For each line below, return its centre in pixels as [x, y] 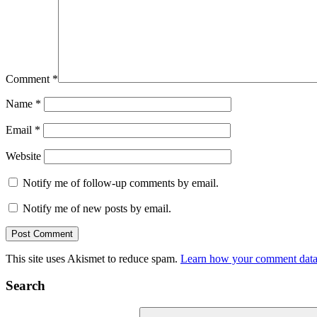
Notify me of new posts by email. [97, 208]
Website [23, 156]
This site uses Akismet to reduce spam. [93, 258]
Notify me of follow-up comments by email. [121, 183]
